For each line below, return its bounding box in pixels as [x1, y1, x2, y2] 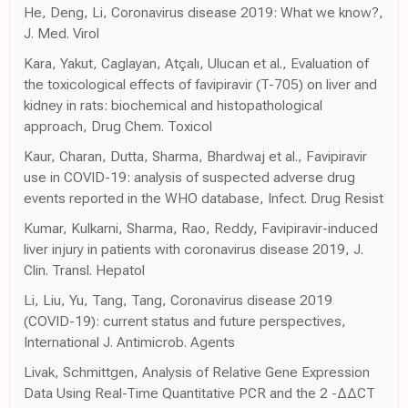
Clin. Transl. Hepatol [24, 261, 145, 280]
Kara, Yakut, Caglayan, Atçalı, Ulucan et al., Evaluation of [24, 55, 369, 73]
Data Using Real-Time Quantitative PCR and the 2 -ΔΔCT [24, 384, 375, 403]
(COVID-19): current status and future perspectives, [24, 312, 346, 331]
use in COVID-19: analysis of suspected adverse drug [24, 168, 355, 187]
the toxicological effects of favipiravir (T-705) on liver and [24, 76, 377, 94]
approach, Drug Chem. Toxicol [24, 117, 212, 136]
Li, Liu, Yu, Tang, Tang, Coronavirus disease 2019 [24, 291, 332, 310]
